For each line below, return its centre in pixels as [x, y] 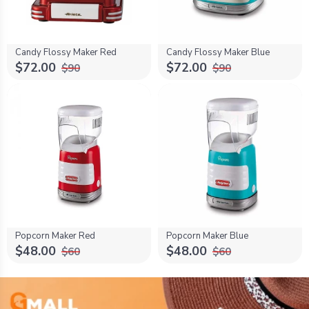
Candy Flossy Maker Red [66, 52]
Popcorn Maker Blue [207, 236]
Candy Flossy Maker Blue [218, 52]
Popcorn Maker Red [55, 236]
